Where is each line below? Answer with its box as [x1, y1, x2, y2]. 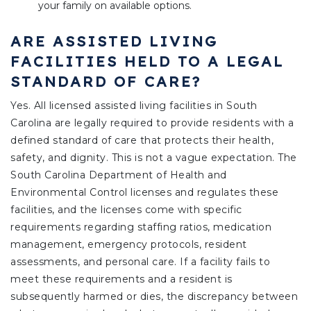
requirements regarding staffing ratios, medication [10, 220, 271, 233]
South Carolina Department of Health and [10, 168, 227, 181]
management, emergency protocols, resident [10, 237, 247, 251]
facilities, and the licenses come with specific [10, 203, 242, 216]
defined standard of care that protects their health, [10, 133, 274, 146]
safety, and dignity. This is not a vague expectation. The [10, 151, 297, 164]
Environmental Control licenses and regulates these [10, 185, 278, 199]
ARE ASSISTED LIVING [10, 31, 218, 50]
